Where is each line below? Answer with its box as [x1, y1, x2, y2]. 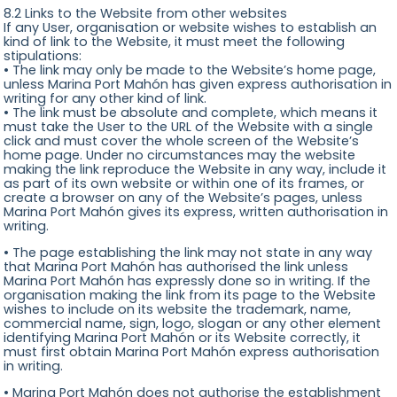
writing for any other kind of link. [4, 89, 207, 107]
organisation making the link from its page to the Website [4, 285, 377, 304]
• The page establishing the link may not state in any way [4, 243, 373, 261]
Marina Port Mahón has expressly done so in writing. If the [4, 271, 371, 290]
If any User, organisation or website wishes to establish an [4, 18, 378, 36]
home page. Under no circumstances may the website [4, 145, 356, 164]
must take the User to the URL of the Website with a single [4, 117, 374, 136]
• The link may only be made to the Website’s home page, [4, 60, 377, 79]
